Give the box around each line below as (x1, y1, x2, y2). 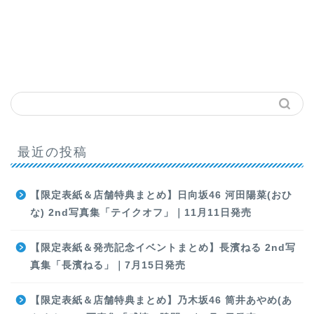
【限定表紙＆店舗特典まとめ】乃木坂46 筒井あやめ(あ (30, 295, 292, 306)
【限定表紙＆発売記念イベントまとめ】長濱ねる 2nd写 (30, 243, 296, 253)
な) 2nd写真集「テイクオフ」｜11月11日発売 (30, 207, 252, 218)
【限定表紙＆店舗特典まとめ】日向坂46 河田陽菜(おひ (30, 190, 292, 200)
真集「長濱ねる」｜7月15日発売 (30, 260, 186, 271)
